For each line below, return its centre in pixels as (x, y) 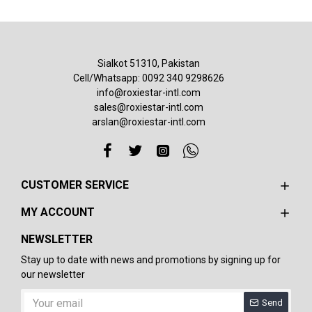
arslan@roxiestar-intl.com (149, 122)
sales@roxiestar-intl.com (149, 107)
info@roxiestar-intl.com (149, 93)
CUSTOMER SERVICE (75, 185)
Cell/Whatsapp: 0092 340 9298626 (149, 78)
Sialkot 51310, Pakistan (149, 63)
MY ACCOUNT (58, 212)
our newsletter (53, 274)
